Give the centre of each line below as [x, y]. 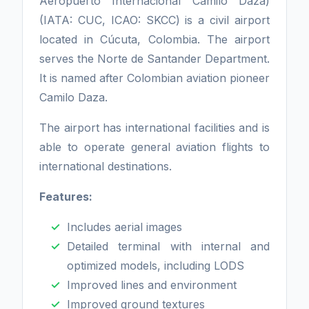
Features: [66, 196]
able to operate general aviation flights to [154, 147]
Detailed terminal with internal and [168, 246]
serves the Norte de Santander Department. [154, 58]
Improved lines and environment [152, 285]
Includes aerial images [124, 227]
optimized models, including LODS [156, 265]
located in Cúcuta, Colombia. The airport [154, 39]
